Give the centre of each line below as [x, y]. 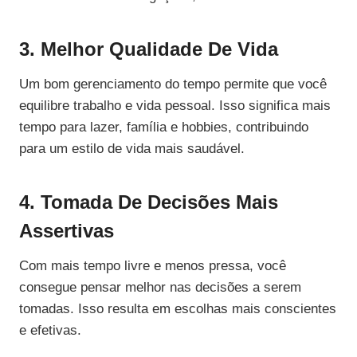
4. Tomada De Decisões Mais [149, 202]
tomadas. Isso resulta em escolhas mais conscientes [178, 309]
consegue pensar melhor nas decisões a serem [160, 288]
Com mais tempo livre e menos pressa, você [153, 266]
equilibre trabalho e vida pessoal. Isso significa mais [175, 106]
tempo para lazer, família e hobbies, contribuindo [164, 127]
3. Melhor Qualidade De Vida [149, 49]
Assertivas [67, 231]
